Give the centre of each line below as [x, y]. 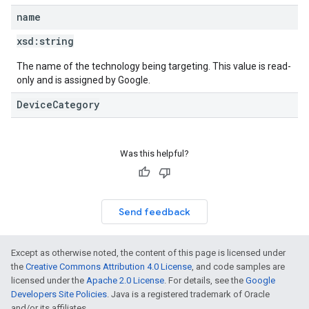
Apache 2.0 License [125, 280]
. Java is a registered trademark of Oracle [188, 294]
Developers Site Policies [59, 294]
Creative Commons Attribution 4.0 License [109, 267]
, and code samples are [238, 267]
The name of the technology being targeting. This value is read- [154, 66]
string [57, 41]
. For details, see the [205, 280]
